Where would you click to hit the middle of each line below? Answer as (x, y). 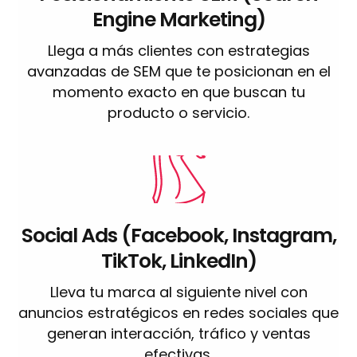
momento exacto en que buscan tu (178, 92)
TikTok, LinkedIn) (178, 261)
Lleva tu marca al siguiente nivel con (178, 292)
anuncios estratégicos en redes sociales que (178, 312)
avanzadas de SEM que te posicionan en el (178, 71)
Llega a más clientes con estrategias (178, 50)
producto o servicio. (178, 112)
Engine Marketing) (178, 19)
